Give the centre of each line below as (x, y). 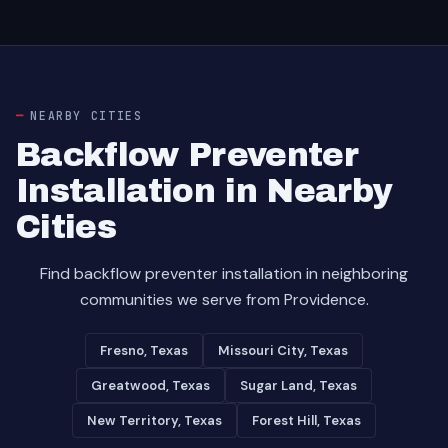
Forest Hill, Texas (306, 420)
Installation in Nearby (204, 191)
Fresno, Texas (144, 350)
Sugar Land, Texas (298, 385)
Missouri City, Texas (283, 350)
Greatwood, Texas (150, 385)
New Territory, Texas (154, 420)
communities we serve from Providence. (224, 299)
